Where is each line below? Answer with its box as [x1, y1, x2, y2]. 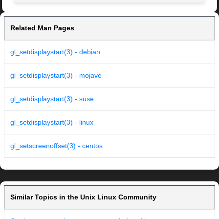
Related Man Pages [10, 24, 74, 32]
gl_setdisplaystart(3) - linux [10, 118, 93, 127]
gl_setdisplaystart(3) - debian [10, 48, 100, 56]
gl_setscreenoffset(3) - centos [10, 142, 103, 150]
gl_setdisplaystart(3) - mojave [10, 71, 102, 80]
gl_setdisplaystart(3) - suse [10, 95, 94, 103]
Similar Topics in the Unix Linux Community [10, 193, 156, 201]
